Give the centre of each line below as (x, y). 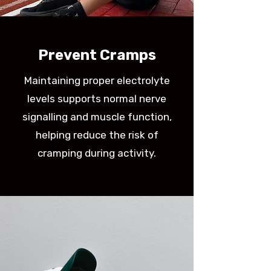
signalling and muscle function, (97, 117)
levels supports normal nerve (97, 99)
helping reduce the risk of (97, 135)
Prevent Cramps (97, 55)
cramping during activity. (97, 153)
